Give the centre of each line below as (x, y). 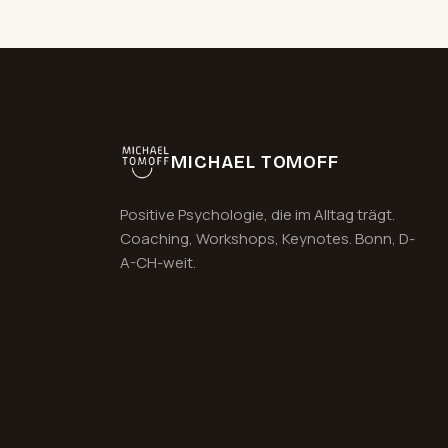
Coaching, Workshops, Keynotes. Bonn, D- (267, 239)
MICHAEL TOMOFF (255, 162)
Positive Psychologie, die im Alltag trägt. (257, 215)
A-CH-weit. (158, 263)
